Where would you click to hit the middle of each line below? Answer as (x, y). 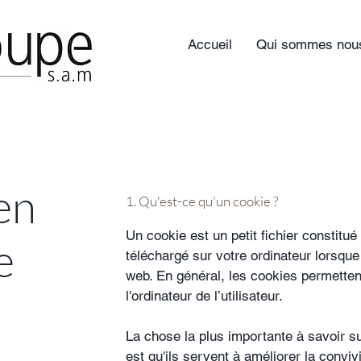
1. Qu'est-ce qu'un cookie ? (202, 201)
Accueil (210, 44)
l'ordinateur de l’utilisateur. (204, 296)
